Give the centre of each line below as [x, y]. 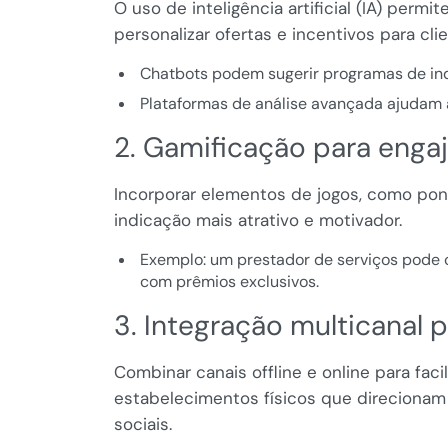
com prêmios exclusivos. [229, 282]
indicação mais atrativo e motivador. [258, 220]
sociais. [143, 424]
